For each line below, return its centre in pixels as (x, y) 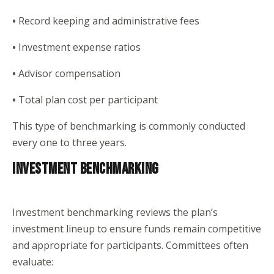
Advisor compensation (69, 73)
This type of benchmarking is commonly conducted (129, 126)
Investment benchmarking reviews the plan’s (115, 212)
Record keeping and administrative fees (108, 21)
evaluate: (33, 262)
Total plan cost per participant (88, 100)
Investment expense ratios (80, 47)
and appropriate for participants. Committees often (130, 245)
